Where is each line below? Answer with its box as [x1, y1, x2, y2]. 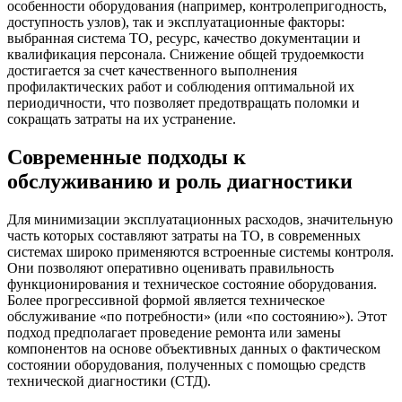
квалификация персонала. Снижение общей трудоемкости [7, 47, 364, 63]
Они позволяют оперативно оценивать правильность [7, 260, 334, 276]
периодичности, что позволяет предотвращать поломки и [7, 95, 360, 111]
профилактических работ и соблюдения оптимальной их [7, 79, 354, 95]
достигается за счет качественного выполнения [7, 63, 297, 79]
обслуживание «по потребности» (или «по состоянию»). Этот [7, 309, 387, 325]
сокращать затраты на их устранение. [7, 111, 236, 127]
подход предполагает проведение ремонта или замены [7, 325, 341, 341]
